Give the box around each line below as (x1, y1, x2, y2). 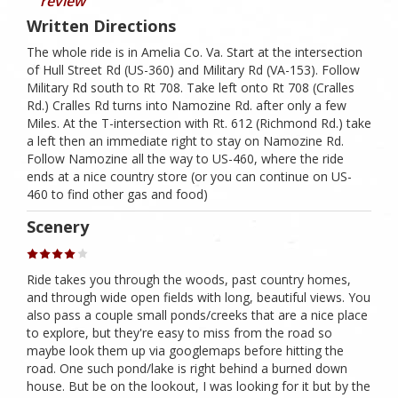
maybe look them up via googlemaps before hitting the (27, 341, 344, 359)
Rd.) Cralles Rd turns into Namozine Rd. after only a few (27, 97, 346, 115)
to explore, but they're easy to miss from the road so (27, 323, 332, 341)
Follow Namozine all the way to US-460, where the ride (27, 150, 344, 168)
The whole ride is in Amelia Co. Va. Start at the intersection (27, 44, 362, 61)
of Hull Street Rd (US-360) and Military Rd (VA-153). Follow (27, 61, 360, 79)
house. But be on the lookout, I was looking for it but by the (27, 377, 370, 394)
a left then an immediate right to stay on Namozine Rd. (27, 132, 344, 150)
